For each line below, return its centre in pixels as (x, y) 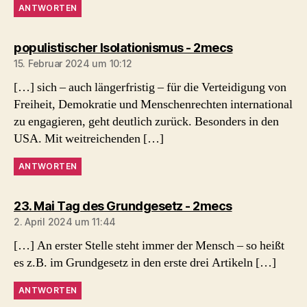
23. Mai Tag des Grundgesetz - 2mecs (123, 206)
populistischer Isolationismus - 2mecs (123, 47)
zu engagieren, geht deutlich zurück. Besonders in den (146, 121)
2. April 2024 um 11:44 (65, 221)
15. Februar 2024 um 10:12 (73, 63)
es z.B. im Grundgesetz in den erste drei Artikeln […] (145, 262)
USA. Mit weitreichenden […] (89, 138)
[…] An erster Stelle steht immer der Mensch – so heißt (149, 245)
